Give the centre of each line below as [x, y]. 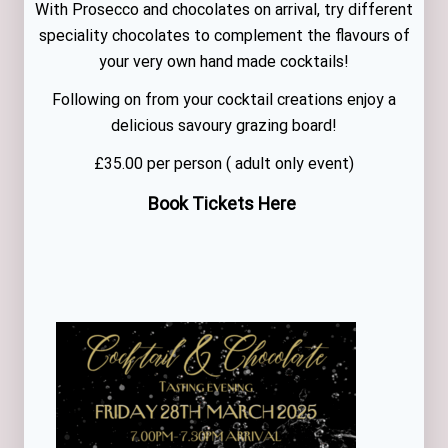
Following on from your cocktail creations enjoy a [224, 99]
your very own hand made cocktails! [224, 61]
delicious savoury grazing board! [224, 125]
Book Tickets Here [224, 203]
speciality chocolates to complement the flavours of [224, 35]
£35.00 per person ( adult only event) [224, 163]
